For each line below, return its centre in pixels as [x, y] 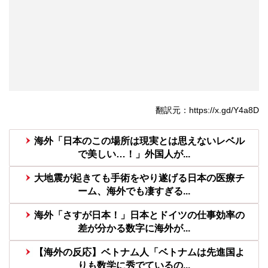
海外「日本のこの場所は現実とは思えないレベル [139, 141]
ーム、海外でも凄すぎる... [134, 191]
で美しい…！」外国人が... [134, 154]
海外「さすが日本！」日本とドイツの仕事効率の [139, 215]
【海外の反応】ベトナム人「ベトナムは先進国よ [139, 252]
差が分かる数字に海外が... [134, 229]
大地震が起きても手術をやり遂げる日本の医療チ [139, 178]
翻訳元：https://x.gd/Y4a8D [207, 110]
